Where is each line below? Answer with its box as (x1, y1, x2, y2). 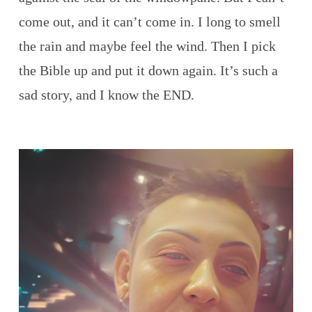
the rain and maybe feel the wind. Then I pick (18, 38, 276, 54)
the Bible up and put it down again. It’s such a (18, 62, 278, 78)
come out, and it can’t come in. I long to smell (18, 13, 281, 29)
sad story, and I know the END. (18, 86, 194, 102)
